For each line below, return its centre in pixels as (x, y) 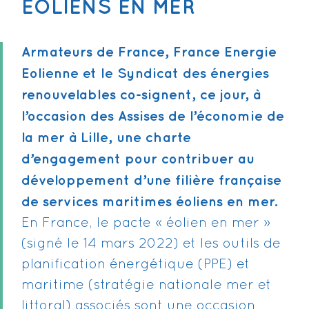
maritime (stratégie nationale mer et (146, 286)
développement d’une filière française (151, 181)
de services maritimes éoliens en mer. (149, 202)
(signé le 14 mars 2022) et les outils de (151, 244)
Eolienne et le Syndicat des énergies (145, 74)
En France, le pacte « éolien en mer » (146, 223)
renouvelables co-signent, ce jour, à (141, 95)
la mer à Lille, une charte (106, 138)
